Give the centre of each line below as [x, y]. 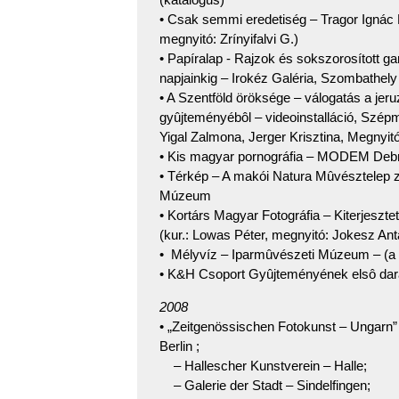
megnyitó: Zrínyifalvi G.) [229, 39]
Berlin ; [179, 346]
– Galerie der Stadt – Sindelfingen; [265, 385]
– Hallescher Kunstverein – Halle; [263, 365]
